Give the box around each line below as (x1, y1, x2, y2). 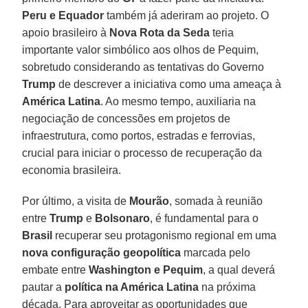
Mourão (129, 195, 170, 207)
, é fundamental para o (150, 212, 259, 224)
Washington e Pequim (89, 263, 203, 276)
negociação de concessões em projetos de (22, 112, 231, 124)
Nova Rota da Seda (109, 26, 210, 38)
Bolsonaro (95, 212, 151, 224)
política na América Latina (65, 280, 199, 293)
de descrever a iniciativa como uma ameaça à (56, 78, 282, 90)
